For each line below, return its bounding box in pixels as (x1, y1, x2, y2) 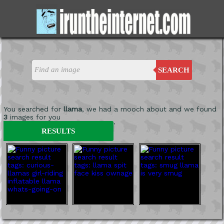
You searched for (3, 104, 63, 113)
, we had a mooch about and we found (81, 104, 216, 113)
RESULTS (41, 126, 75, 135)
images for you (7, 112, 60, 121)
